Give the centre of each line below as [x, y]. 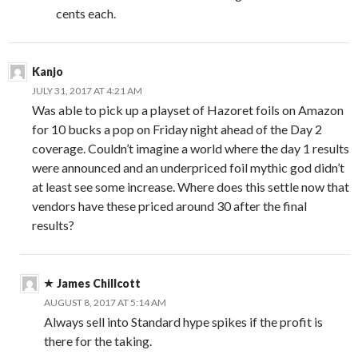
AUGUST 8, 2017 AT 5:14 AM [105, 302]
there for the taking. [98, 340]
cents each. [86, 13]
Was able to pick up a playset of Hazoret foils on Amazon [188, 109]
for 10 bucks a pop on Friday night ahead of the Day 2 [177, 129]
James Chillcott [99, 283]
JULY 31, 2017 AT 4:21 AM [87, 90]
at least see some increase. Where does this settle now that [191, 186]
